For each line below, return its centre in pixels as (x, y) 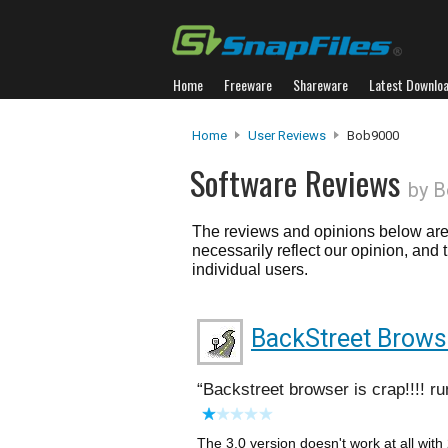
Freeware (248, 84)
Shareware (320, 84)
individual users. (250, 269)
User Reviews (287, 135)
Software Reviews (299, 182)
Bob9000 (371, 135)
